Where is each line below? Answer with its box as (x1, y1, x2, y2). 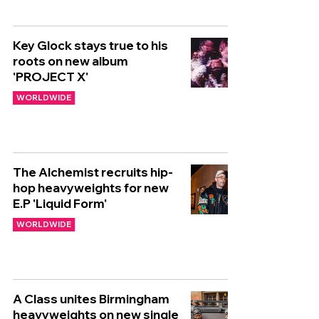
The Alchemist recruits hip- (13, 164, 173, 179)
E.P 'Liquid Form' (13, 196, 107, 211)
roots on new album (13, 53, 128, 68)
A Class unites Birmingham (13, 291, 169, 306)
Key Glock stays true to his (13, 38, 168, 53)
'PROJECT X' (13, 69, 88, 84)
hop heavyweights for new (13, 180, 169, 195)
